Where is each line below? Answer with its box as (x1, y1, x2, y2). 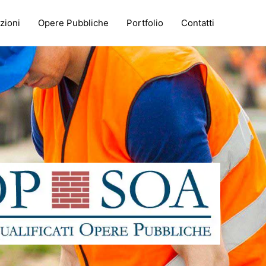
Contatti (181, 17, 214, 28)
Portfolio (126, 17, 163, 28)
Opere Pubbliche (38, 17, 109, 28)
